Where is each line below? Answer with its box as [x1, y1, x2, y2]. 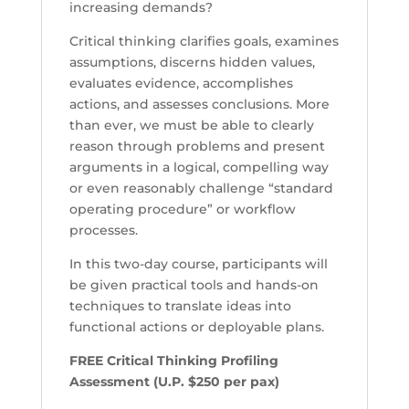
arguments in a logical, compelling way [68, 159, 329, 176]
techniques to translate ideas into [68, 298, 291, 315]
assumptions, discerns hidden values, [68, 54, 315, 71]
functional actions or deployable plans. [68, 319, 324, 336]
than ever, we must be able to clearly [68, 117, 314, 134]
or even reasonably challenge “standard [68, 180, 333, 197]
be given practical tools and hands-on [68, 277, 319, 294]
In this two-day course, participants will [68, 256, 328, 273]
